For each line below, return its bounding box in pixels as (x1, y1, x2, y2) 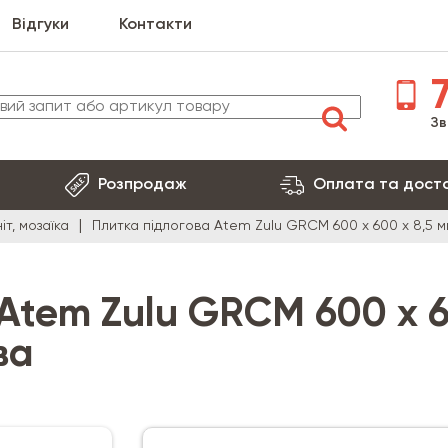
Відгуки (12, 17, 69, 33)
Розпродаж (98, 177, 188, 193)
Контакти (119, 17, 192, 33)
